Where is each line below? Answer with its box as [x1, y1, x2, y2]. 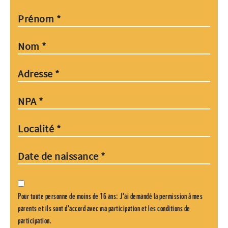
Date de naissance [18, 150, 101, 163]
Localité [18, 122, 56, 135]
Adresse [18, 67, 55, 80]
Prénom [18, 12, 56, 25]
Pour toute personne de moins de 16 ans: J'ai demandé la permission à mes [18, 189, 203, 202]
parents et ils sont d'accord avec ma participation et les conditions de [18, 202, 190, 214]
